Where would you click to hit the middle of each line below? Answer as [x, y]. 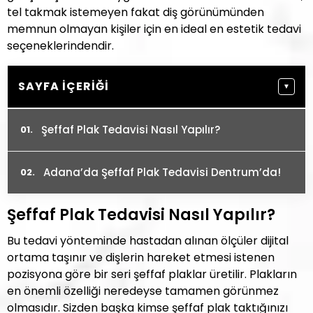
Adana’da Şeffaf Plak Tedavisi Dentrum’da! [162, 172]
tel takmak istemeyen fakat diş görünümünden [136, 12]
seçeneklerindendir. [60, 46]
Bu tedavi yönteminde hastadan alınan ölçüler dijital [148, 241]
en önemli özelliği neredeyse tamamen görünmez [143, 291]
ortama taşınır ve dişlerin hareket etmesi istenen [141, 257]
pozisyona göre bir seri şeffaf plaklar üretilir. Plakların [152, 274]
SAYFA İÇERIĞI [64, 86]
